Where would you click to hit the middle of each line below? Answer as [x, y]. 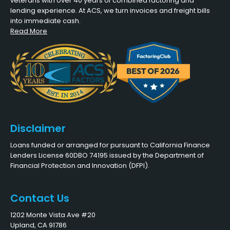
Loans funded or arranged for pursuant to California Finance [110, 145]
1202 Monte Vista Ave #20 [53, 215]
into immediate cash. [45, 21]
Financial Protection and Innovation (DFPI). [80, 166]
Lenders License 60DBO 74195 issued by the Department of [107, 156]
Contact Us [40, 198]
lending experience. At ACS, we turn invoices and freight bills [110, 11]
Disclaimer [38, 129]
